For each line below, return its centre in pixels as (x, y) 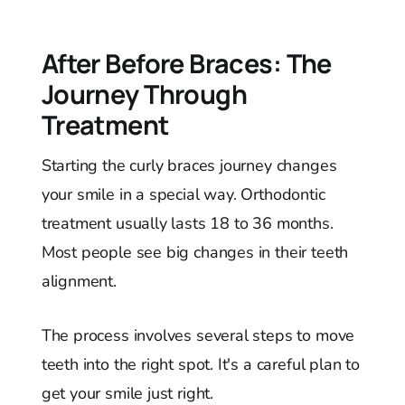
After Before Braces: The (186, 64)
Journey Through (144, 94)
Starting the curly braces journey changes (189, 166)
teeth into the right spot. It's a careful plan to (200, 365)
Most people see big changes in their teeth (195, 253)
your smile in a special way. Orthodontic (183, 195)
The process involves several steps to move (198, 336)
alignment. (79, 282)
